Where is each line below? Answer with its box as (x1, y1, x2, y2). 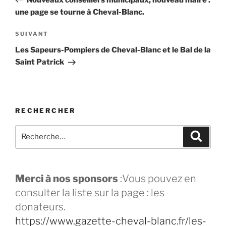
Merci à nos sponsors (15, 172, 120, 185)
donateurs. (15, 200, 66, 213)
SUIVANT (15, 30, 48, 38)
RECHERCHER (15, 106, 76, 115)
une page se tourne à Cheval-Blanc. (15, 7, 144, 17)
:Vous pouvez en (120, 172, 196, 185)
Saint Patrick (15, 58, 64, 67)
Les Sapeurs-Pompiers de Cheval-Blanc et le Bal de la (15, 45, 211, 55)
